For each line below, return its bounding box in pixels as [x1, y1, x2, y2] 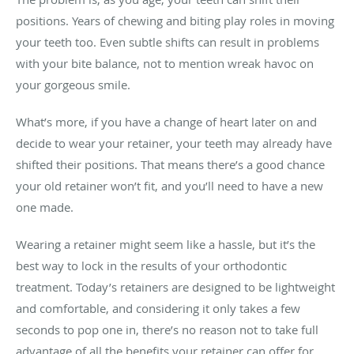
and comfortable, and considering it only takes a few [16, 299, 300, 316]
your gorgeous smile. [16, 76, 134, 92]
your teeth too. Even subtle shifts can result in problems [16, 33, 319, 50]
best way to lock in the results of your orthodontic [16, 257, 287, 273]
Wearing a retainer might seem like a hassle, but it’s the [16, 235, 315, 252]
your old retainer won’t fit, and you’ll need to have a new [16, 177, 323, 194]
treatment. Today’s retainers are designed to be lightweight [16, 278, 335, 295]
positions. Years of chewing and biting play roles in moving [16, 12, 334, 28]
